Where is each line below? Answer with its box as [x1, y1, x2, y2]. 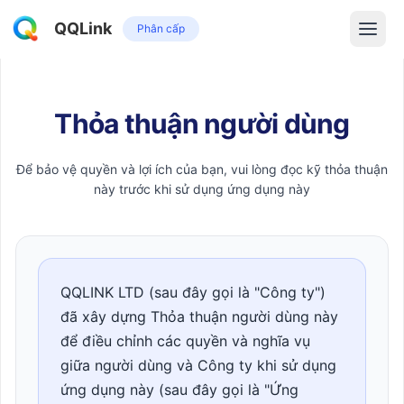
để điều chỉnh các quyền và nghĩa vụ [60, 332, 310, 350]
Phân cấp [137, 22, 185, 35]
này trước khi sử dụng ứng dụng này [94, 181, 310, 197]
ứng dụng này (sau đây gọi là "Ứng [60, 381, 298, 399]
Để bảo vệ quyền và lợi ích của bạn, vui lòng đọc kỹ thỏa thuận [16, 161, 388, 177]
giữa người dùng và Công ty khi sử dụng [60, 356, 336, 374]
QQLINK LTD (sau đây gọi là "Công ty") [60, 283, 326, 301]
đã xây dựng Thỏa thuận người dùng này [60, 308, 338, 326]
